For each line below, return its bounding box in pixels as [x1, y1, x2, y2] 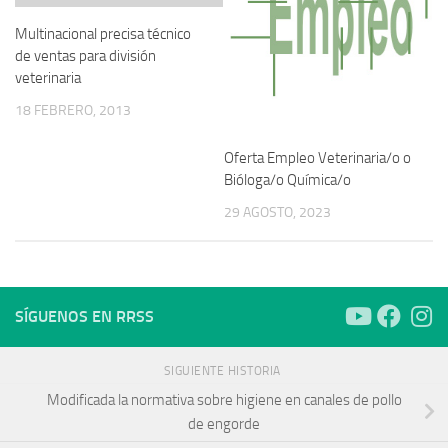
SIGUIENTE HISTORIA [163, 363, 285, 378]
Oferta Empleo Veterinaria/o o [224, 149, 411, 168]
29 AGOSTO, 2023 [224, 204, 331, 222]
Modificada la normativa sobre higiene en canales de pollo [46, 391, 402, 410]
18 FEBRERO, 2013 [15, 101, 131, 119]
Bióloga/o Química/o [224, 171, 351, 190]
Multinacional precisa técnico [15, 24, 191, 43]
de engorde [188, 415, 260, 434]
